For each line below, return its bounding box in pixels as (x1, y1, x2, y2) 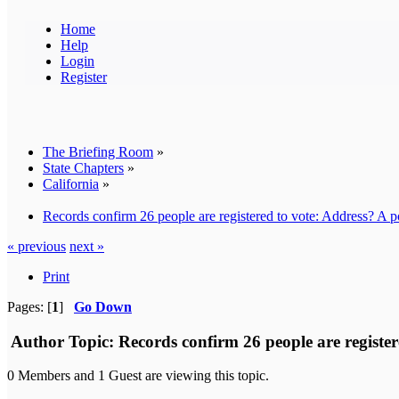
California (43, 175, 99, 191)
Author (11, 331, 64, 351)
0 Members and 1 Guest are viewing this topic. (7, 368, 269, 384)
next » (69, 238, 104, 254)
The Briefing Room (43, 143, 153, 159)
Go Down (74, 298, 132, 314)
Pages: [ (7, 298, 52, 314)
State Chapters (43, 159, 124, 175)
